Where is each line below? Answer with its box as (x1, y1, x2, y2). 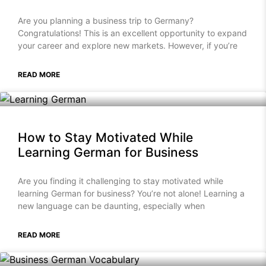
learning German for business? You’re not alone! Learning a (18, 188, 245, 199)
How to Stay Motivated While (18, 130, 193, 145)
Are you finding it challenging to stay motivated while (18, 176, 223, 186)
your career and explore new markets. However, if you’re (18, 40, 237, 51)
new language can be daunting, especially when (18, 201, 205, 211)
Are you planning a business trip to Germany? (18, 15, 194, 26)
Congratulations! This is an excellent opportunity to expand (18, 28, 247, 39)
